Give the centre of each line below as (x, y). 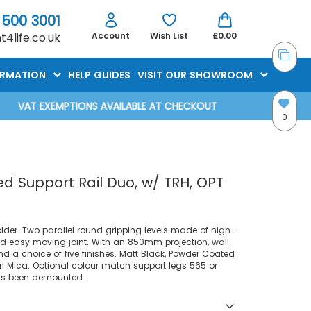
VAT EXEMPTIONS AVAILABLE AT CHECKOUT (117, 106)
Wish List (169, 36)
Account (111, 36)
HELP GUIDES (99, 75)
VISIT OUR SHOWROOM (195, 75)
